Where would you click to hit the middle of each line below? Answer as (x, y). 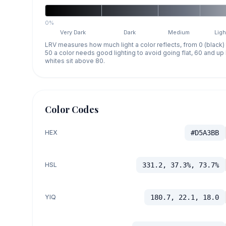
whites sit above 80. (75, 61)
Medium (179, 32)
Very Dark (73, 32)
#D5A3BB (205, 132)
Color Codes (72, 109)
